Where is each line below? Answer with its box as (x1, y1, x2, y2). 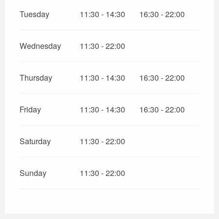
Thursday (20, 71, 52, 83)
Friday (20, 103, 41, 115)
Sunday (20, 167, 46, 178)
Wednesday (20, 40, 61, 51)
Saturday (20, 135, 51, 147)
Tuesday (20, 8, 49, 20)
